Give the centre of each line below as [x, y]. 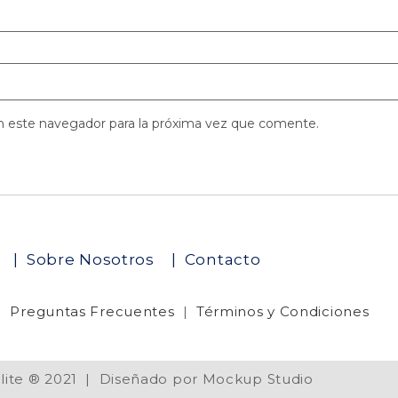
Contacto [223, 260]
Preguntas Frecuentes [92, 311]
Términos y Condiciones [283, 311]
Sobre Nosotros [93, 260]
